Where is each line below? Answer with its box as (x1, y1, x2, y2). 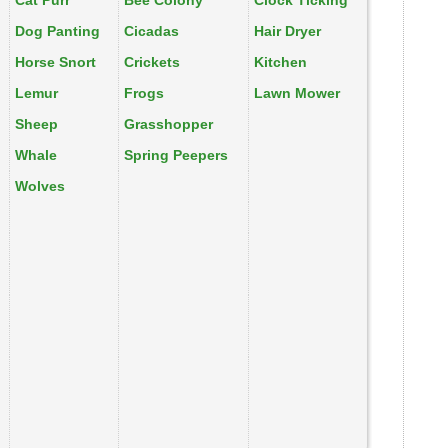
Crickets (124, 54, 180, 70)
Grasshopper (124, 116, 213, 132)
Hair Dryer (254, 23, 321, 39)
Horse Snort (15, 54, 96, 70)
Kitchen (254, 54, 307, 70)
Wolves (15, 178, 65, 194)
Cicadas (124, 23, 179, 39)
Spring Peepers (124, 147, 228, 163)
